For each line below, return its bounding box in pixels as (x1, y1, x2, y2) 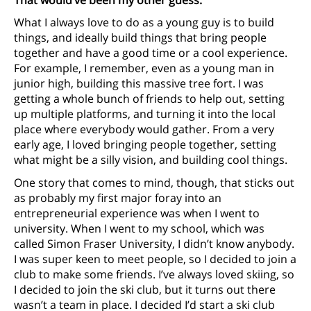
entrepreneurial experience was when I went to (14, 205, 260, 221)
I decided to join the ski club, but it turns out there (14, 281, 276, 297)
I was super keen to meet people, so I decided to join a (14, 251, 296, 267)
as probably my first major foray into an (14, 190, 221, 205)
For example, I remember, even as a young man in (14, 60, 274, 76)
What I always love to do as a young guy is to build (14, 15, 274, 31)
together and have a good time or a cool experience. (14, 45, 287, 61)
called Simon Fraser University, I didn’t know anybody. (14, 235, 294, 251)
